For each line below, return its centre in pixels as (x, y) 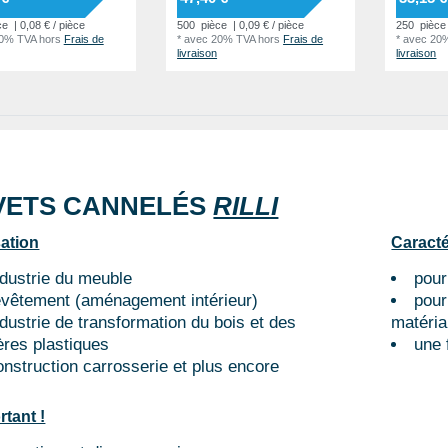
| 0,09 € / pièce (267, 25)
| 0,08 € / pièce (47, 25)
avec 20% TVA (220, 39)
